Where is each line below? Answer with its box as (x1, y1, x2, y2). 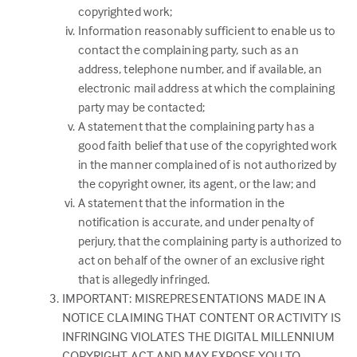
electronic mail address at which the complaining (77, 80, 335, 96)
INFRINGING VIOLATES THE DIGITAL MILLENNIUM (61, 328, 335, 345)
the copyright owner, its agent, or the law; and (77, 175, 316, 191)
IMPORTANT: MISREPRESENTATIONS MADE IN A (61, 290, 327, 307)
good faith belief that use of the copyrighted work (77, 137, 338, 153)
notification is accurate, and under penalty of (77, 214, 315, 229)
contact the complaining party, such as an (77, 41, 299, 57)
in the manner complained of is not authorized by (77, 156, 337, 172)
